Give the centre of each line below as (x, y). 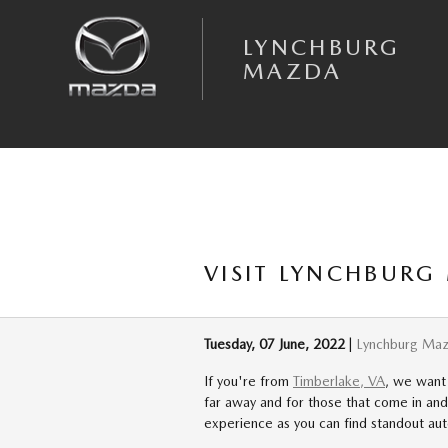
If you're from (248, 381)
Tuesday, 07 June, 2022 (274, 344)
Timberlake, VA (339, 381)
